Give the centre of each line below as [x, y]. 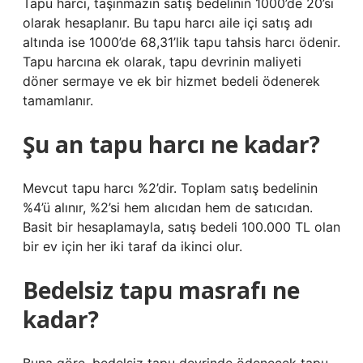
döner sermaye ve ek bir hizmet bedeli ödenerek [171, 81]
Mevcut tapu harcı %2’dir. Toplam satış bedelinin [170, 188]
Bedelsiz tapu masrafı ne [161, 290]
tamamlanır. [58, 100]
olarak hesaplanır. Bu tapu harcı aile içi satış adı [168, 23]
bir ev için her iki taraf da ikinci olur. [132, 246]
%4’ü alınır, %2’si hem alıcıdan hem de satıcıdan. [168, 207]
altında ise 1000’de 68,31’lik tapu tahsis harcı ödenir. [181, 42]
